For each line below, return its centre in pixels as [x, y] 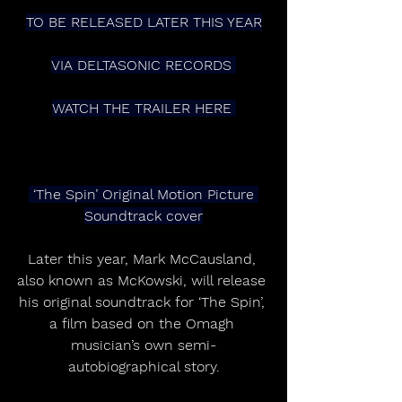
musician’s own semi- [144, 345]
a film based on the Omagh [144, 323]
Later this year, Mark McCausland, [144, 259]
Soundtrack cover [144, 216]
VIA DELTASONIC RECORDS [144, 65]
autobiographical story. [144, 367]
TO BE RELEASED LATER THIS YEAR [144, 22]
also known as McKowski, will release [144, 280]
